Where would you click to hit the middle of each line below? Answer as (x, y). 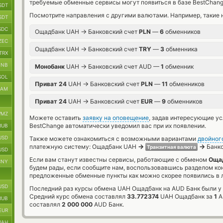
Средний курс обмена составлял (78, 196)
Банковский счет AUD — (124, 66)
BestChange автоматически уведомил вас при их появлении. (118, 126)
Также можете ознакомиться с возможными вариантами (113, 139)
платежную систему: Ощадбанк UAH (84, 147)
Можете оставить (56, 118)
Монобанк (50, 66)
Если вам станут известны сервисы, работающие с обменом (119, 160)
